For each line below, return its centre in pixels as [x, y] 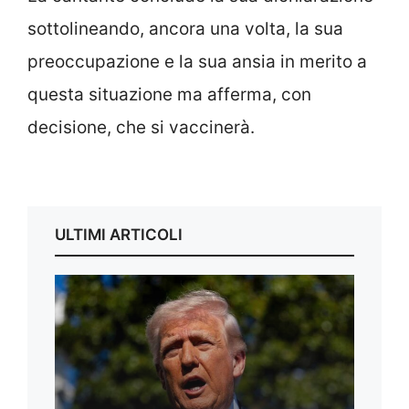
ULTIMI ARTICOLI [119, 235]
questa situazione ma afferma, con [169, 94]
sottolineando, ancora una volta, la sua [185, 28]
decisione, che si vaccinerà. [141, 127]
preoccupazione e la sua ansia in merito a [197, 61]
